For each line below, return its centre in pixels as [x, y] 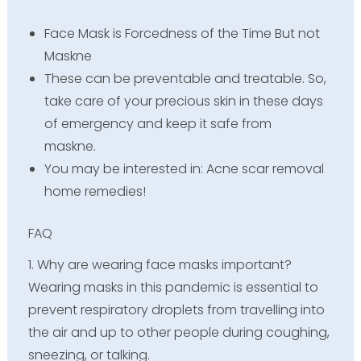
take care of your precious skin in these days [183, 101]
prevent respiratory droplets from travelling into [176, 310]
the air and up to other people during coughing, [178, 333]
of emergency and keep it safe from [158, 123]
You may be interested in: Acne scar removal [184, 168]
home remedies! [95, 191]
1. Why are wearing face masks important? [160, 265]
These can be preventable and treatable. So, [185, 78]
